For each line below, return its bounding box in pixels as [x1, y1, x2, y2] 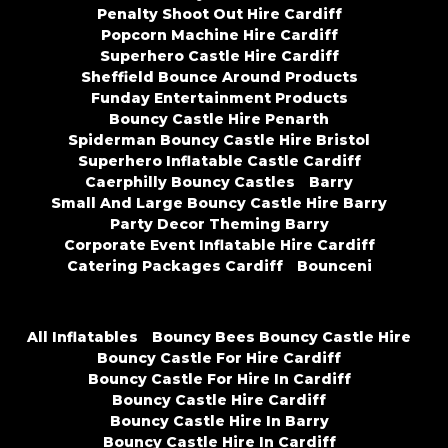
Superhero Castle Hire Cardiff [99, 47, 339, 66]
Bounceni [296, 257, 372, 276]
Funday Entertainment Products [90, 89, 348, 108]
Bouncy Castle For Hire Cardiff [97, 349, 341, 368]
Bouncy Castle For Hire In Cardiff [87, 370, 351, 389]
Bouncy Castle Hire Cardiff [112, 391, 326, 410]
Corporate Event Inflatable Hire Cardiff [63, 236, 375, 255]
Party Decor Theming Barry [109, 215, 329, 234]
